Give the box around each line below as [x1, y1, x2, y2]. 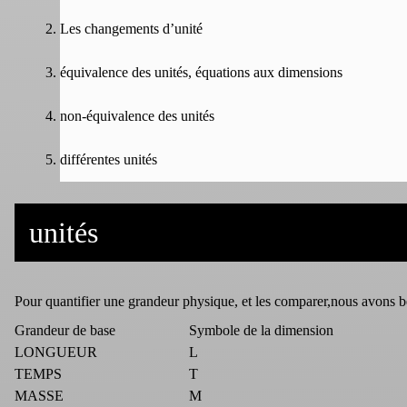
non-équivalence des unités [60, 107, 214, 124]
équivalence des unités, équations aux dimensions [60, 64, 342, 80]
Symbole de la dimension [189, 322, 333, 338]
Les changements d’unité [60, 20, 203, 36]
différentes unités [60, 151, 157, 167]
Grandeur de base [15, 322, 115, 338]
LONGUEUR [15, 343, 97, 360]
